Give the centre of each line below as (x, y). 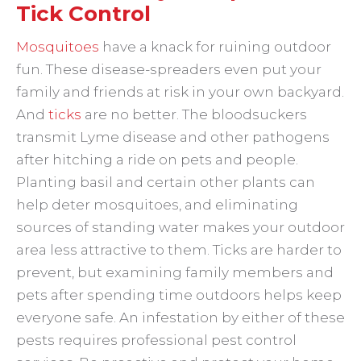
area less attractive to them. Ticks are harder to (179, 250)
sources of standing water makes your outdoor (180, 227)
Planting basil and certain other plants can (166, 182)
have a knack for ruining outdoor (215, 47)
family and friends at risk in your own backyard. (180, 92)
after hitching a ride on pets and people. (157, 160)
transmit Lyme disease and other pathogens (173, 137)
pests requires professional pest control (156, 340)
